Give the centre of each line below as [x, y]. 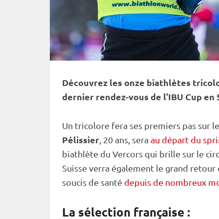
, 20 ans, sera [125, 140]
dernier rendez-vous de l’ [115, 97]
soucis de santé [93, 182]
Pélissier [81, 140]
